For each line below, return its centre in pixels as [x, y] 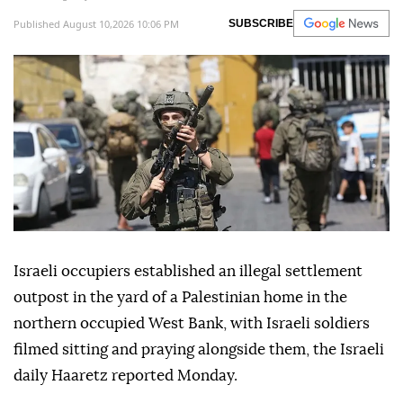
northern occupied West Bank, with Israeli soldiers [192, 324]
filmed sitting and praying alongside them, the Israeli [199, 350]
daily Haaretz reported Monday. [125, 376]
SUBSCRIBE [261, 24]
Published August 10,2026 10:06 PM [96, 23]
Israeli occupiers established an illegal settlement [188, 272]
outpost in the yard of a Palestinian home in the [180, 298]
